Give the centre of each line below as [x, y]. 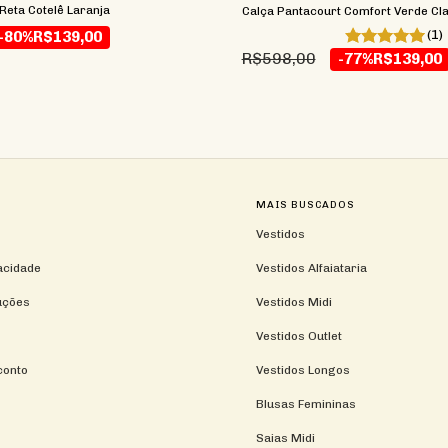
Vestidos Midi [293, 301]
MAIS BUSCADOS [305, 204]
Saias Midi [285, 437]
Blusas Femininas [305, 403]
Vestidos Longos [302, 369]
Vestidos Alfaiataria [311, 267]
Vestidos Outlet [298, 335]
